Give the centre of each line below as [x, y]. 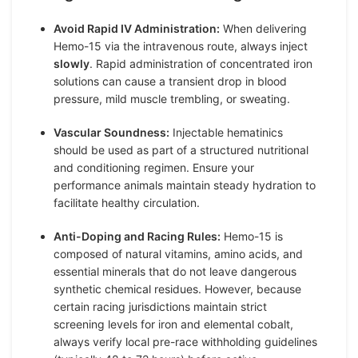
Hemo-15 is [252, 236]
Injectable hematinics [226, 132]
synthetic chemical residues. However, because [177, 289]
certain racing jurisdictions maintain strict [160, 306]
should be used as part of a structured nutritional [181, 150]
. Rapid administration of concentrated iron [201, 64]
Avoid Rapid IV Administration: [137, 28]
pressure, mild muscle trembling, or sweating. [172, 99]
